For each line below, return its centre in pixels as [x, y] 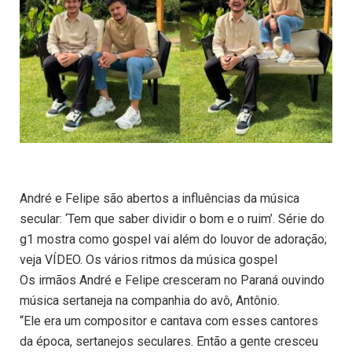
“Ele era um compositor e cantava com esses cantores [169, 321]
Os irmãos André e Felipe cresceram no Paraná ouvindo [172, 280]
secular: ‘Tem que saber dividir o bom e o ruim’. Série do [172, 219]
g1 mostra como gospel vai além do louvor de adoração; [173, 240]
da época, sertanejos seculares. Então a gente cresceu [169, 342]
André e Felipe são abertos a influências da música [159, 199]
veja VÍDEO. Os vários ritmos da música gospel [148, 260]
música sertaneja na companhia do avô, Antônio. [150, 301]
